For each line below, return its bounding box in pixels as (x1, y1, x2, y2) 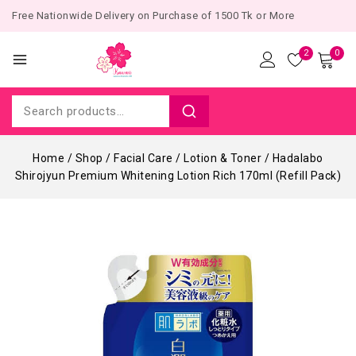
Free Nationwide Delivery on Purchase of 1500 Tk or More (12, 10, 295, 21)
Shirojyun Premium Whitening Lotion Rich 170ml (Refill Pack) (14, 169, 342, 182)
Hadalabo (272, 152, 323, 164)
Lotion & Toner (184, 152, 262, 164)
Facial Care (114, 152, 173, 164)
